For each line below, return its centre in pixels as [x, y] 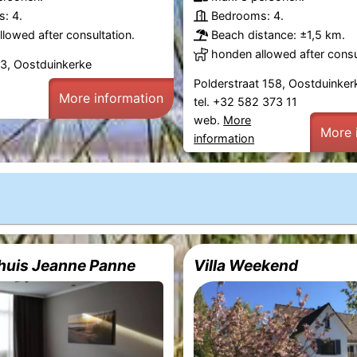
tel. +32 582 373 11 [247, 101]
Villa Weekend [246, 266]
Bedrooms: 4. [248, 16]
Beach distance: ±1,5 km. [279, 35]
